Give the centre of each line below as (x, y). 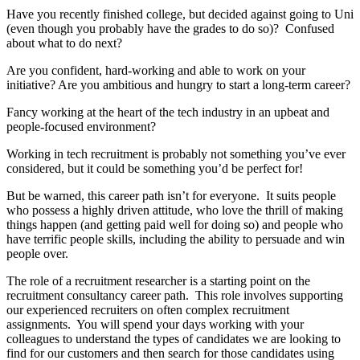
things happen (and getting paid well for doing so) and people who (175, 225)
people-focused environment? (81, 127)
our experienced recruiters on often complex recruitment (148, 310)
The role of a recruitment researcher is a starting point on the (158, 281)
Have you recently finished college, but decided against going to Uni (180, 14)
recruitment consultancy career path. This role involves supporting (175, 296)
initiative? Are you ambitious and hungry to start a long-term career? (178, 85)
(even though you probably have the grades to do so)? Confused (170, 29)
